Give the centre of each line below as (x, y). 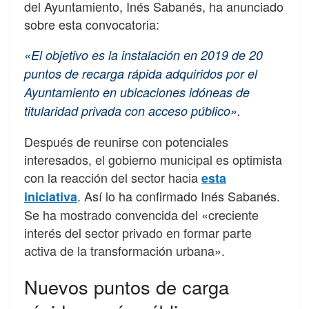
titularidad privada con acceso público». (132, 110)
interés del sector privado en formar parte (138, 232)
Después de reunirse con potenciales (126, 141)
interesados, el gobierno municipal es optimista (153, 159)
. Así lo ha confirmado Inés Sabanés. (179, 196)
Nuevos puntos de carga (127, 287)
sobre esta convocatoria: (92, 24)
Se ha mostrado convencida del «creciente (141, 214)
